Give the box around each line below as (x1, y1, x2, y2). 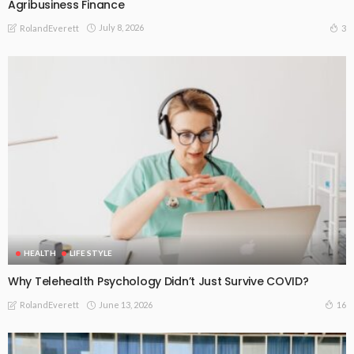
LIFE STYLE (70, 248, 112, 258)
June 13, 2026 (99, 299, 153, 310)
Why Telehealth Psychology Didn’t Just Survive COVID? (8, 273, 309, 290)
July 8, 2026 (99, 22, 144, 33)
